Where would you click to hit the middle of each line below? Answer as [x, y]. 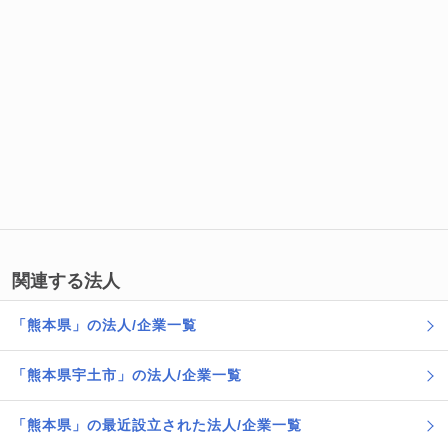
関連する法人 [66, 281]
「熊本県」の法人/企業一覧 [104, 325]
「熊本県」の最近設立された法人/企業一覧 [157, 425]
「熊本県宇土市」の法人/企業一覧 [127, 375]
